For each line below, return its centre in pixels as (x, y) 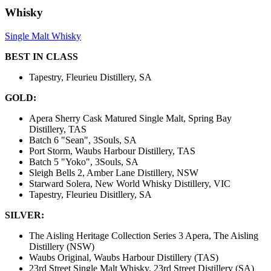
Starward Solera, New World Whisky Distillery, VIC (130, 184)
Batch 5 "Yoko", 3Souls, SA (84, 162)
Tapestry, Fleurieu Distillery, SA (90, 77)
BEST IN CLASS (41, 57)
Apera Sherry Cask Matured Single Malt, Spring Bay (130, 119)
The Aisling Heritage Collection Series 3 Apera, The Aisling (144, 236)
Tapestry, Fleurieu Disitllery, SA (90, 195)
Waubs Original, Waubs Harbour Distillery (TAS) (124, 258)
